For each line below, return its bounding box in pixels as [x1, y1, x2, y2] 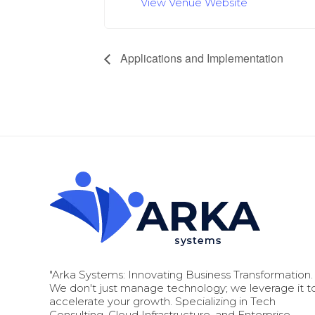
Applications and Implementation [117, 50, 283, 67]
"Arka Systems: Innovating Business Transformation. [49, 268, 313, 282]
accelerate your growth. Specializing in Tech [49, 295, 276, 309]
